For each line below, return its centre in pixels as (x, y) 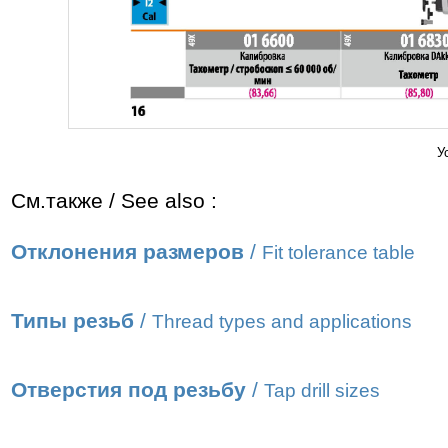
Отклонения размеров (127, 252)
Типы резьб (72, 321)
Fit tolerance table (338, 252)
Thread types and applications (282, 321)
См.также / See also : (114, 201)
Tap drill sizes (322, 390)
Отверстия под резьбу (128, 390)
